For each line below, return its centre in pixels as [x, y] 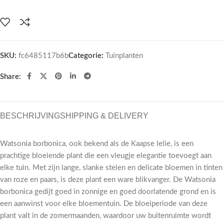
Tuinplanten [124, 55]
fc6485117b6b [43, 55]
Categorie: [86, 55]
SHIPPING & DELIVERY [104, 115]
